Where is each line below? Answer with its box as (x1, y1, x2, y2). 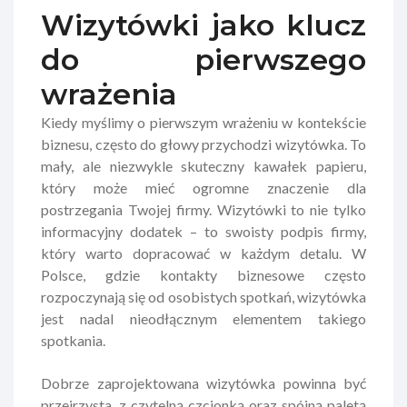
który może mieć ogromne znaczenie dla (41, 178, 366, 196)
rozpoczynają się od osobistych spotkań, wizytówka (41, 287, 366, 305)
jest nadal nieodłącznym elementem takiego (41, 309, 366, 327)
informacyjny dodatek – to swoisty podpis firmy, (41, 222, 366, 240)
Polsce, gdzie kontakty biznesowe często (41, 265, 366, 283)
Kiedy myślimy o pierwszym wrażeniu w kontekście (41, 113, 366, 131)
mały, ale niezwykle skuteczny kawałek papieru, (41, 156, 366, 174)
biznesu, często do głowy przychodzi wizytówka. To (41, 134, 366, 153)
